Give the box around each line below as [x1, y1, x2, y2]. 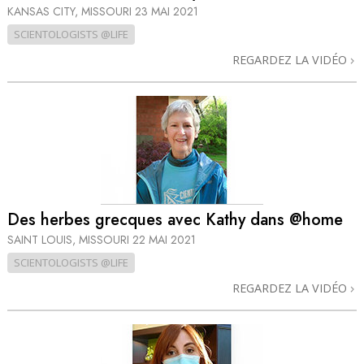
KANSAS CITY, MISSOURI [7, 3, 135, 20]
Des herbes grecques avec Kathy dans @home [7, 207, 343, 232]
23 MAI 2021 [135, 3, 198, 20]
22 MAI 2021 [132, 231, 196, 248]
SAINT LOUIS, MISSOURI [7, 231, 132, 248]
